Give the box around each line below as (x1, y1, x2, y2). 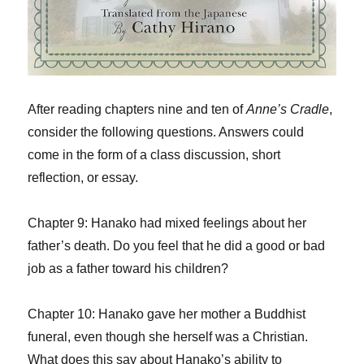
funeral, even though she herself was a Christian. (28, 330, 309, 344)
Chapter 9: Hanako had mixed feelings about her (28, 216, 307, 231)
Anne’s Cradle (246, 102, 330, 117)
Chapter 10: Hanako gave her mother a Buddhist (28, 307, 306, 322)
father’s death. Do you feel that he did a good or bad (28, 239, 326, 253)
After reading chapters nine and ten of (28, 102, 247, 117)
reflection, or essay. (28, 171, 139, 185)
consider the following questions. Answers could (28, 125, 305, 140)
